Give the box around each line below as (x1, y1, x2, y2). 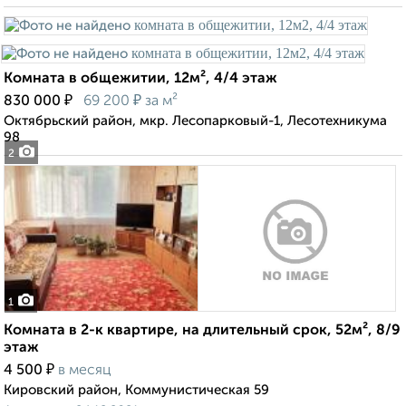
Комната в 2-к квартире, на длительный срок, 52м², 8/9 (4, 324, 401, 339)
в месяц (58, 363, 111, 379)
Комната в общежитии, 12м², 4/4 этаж (4, 72, 277, 87)
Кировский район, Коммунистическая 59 (4, 383, 269, 398)
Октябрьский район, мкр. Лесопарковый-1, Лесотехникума (4, 114, 387, 129)
